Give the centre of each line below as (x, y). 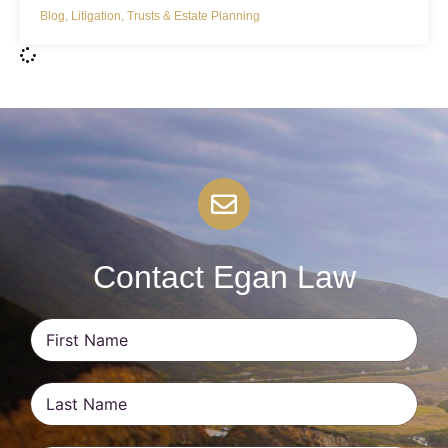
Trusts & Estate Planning (193, 16)
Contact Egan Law (224, 277)
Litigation (96, 16)
